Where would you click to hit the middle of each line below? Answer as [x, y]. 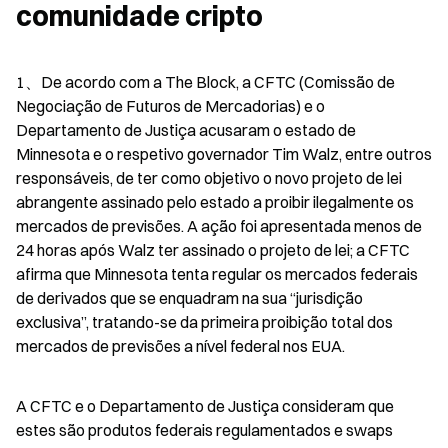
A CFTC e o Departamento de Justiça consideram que [205, 405]
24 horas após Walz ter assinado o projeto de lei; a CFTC [213, 249]
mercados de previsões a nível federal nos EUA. [180, 345]
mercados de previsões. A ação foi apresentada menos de [219, 225]
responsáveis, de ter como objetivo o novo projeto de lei [209, 177]
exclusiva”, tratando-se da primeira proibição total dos [204, 321]
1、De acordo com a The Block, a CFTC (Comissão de [205, 81]
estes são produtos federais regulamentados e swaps [204, 429]
